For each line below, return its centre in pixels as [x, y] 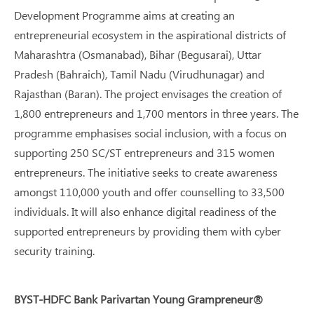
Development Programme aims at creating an [124, 15]
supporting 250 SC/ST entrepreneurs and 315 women [144, 152]
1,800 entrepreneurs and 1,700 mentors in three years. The [156, 113]
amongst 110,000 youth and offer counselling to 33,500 [149, 192]
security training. [54, 251]
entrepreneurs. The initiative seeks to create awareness [146, 172]
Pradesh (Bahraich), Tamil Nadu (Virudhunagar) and [139, 74]
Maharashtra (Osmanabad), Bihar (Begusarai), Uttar [138, 54]
